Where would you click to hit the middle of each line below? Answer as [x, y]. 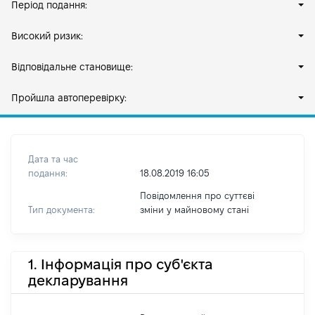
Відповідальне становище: [72, 67]
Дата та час [53, 159]
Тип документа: [62, 210]
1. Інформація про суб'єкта [121, 264]
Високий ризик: [47, 36]
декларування [78, 280]
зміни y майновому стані [194, 210]
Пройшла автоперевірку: [69, 98]
